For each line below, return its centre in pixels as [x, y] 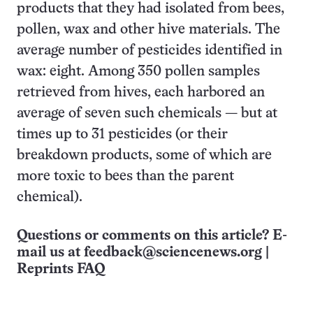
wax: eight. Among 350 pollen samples [138, 72]
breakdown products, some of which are [144, 155]
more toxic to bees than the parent [125, 176]
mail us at [50, 253]
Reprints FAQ [61, 269]
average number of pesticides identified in [150, 51]
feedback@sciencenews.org [173, 253]
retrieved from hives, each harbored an [141, 93]
